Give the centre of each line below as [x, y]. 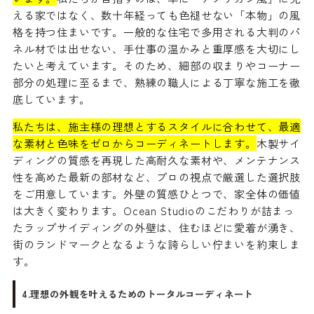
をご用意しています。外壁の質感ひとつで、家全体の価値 [157, 194]
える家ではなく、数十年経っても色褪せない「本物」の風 [157, 15]
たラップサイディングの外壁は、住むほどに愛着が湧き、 [157, 227]
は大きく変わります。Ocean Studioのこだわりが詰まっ [153, 211]
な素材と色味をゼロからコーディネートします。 [134, 143]
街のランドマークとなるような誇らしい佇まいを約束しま [157, 244]
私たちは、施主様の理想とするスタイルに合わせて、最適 [157, 127]
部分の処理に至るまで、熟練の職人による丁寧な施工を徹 [157, 82]
